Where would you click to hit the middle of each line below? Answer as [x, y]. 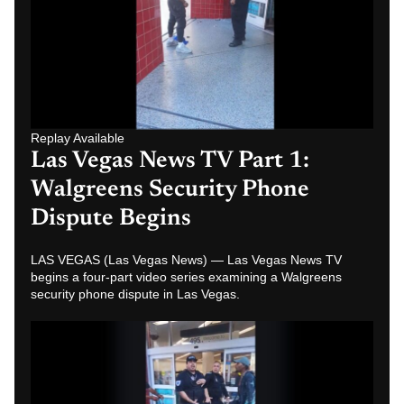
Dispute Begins [111, 220]
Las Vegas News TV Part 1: [170, 162]
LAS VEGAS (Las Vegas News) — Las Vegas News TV [186, 260]
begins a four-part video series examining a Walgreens [186, 277]
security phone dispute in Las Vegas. [135, 294]
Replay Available [78, 138]
